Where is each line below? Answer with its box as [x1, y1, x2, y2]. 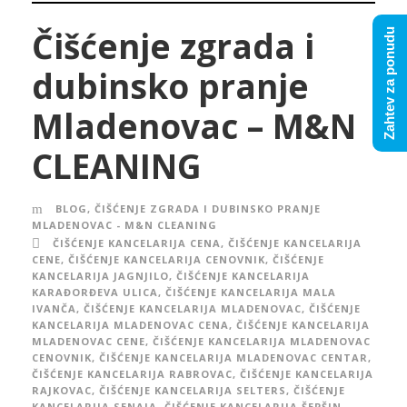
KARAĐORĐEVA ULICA [32, 284, 158, 299]
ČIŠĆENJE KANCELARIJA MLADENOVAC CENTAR [99, 350, 368, 364]
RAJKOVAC [32, 382, 92, 397]
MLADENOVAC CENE [32, 333, 145, 348]
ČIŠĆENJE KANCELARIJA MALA [165, 284, 336, 299]
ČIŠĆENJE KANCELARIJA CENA [53, 235, 221, 250]
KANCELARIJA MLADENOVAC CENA [32, 317, 229, 332]
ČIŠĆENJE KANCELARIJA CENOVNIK [68, 252, 265, 266]
